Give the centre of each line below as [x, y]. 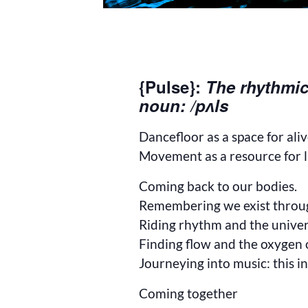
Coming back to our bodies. [218, 186]
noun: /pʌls [184, 105]
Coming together [189, 293]
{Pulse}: [173, 87]
